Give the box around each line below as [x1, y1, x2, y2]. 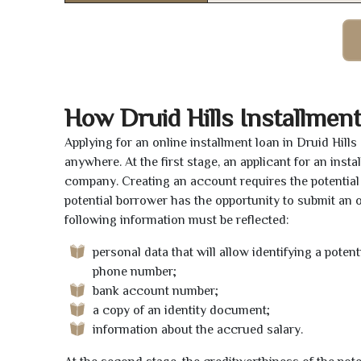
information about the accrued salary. [93, 322, 303, 338]
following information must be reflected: [64, 213, 289, 228]
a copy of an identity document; [93, 303, 270, 318]
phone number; [93, 264, 176, 280]
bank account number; [93, 284, 218, 299]
